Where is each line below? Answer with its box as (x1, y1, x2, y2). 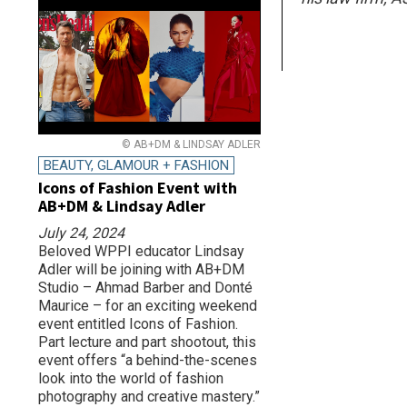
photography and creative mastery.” (38, 388, 260, 405)
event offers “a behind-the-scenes (38, 352, 257, 369)
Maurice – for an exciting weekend (38, 297, 257, 314)
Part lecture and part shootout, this (38, 333, 256, 351)
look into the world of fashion (38, 370, 223, 387)
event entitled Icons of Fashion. (38, 315, 238, 333)
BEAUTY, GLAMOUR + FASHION (44, 157, 229, 174)
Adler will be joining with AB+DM (38, 261, 244, 278)
